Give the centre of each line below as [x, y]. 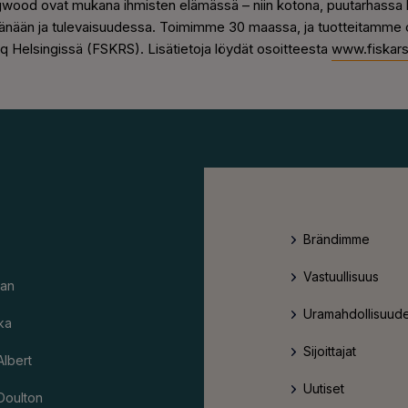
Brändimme [337, 240]
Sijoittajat [330, 352]
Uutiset [324, 389]
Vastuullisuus [341, 277]
